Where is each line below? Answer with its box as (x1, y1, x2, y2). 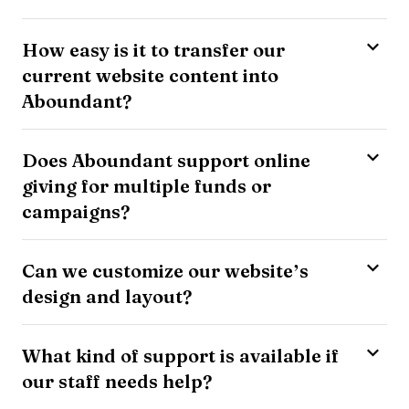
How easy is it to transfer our (22, 36, 285, 63)
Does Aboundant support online (22, 146, 310, 173)
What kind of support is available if (22, 341, 339, 369)
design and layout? (22, 282, 192, 309)
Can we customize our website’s (22, 257, 309, 284)
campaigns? (22, 197, 130, 225)
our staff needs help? (22, 367, 212, 394)
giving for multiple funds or (22, 172, 271, 199)
